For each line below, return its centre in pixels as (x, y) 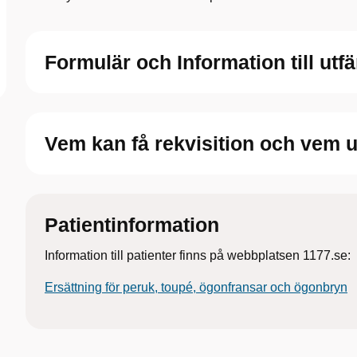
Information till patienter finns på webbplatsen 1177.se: (198, 255)
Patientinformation (132, 225)
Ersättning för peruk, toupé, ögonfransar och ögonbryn (196, 287)
